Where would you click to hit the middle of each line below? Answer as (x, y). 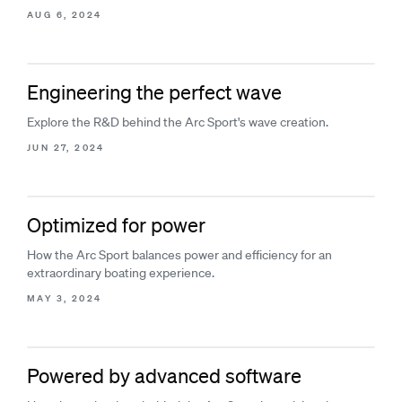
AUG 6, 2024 (65, 15)
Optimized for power (116, 225)
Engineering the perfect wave (154, 92)
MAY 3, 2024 (65, 298)
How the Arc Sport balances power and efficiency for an (179, 255)
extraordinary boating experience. (121, 273)
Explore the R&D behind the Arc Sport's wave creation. (178, 122)
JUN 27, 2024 (66, 148)
